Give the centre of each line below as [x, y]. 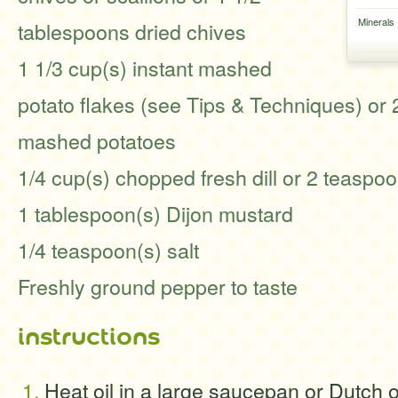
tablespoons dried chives [132, 31]
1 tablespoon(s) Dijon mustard [155, 213]
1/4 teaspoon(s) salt [108, 250]
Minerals [376, 21]
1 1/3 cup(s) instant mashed [145, 68]
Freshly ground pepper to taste [158, 286]
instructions [89, 337]
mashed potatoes [97, 140]
